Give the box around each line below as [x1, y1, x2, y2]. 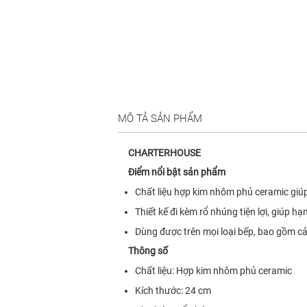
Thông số [128, 245, 168, 257]
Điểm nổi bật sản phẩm [128, 167, 225, 178]
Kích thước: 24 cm [135, 285, 211, 297]
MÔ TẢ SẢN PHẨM [118, 112, 202, 125]
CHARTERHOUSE [128, 147, 201, 159]
